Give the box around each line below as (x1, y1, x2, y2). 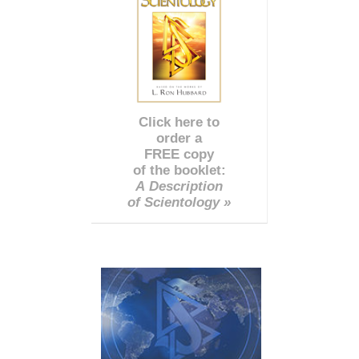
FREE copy (144, 146, 214, 162)
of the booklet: (132, 162, 226, 178)
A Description (135, 178, 223, 194)
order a (156, 130, 202, 146)
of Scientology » (127, 194, 231, 210)
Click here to (139, 114, 220, 130)
